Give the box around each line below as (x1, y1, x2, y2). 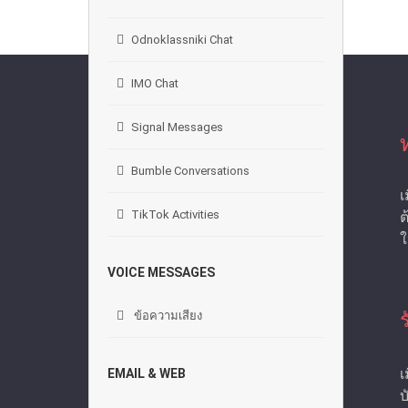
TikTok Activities (131, 208, 219, 221)
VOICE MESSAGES (107, 265, 215, 280)
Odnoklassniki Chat (131, 33, 233, 46)
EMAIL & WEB (107, 366, 186, 381)
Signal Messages (131, 120, 223, 134)
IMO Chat (131, 76, 178, 90)
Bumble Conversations (131, 164, 250, 178)
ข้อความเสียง (131, 309, 202, 322)
